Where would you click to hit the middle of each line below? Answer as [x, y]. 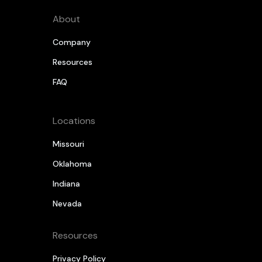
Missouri [68, 144]
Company [71, 42]
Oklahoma [72, 163]
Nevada [67, 203]
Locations [74, 120]
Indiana [66, 183]
